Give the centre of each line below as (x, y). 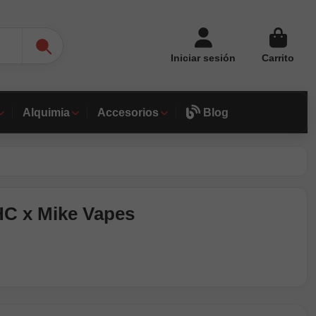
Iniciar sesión (203, 58)
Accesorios (128, 112)
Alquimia (46, 112)
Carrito (278, 58)
